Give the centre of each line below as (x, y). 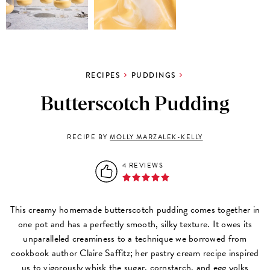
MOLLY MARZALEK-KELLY (156, 137)
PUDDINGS (153, 75)
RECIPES (103, 75)
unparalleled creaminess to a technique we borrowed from (135, 238)
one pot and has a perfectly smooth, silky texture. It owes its (135, 224)
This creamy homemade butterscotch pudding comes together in (135, 209)
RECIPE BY (89, 137)
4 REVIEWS (143, 165)
